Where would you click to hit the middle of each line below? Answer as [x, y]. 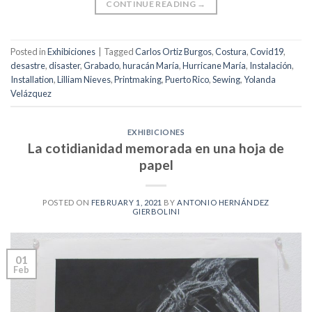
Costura [231, 52]
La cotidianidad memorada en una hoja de [156, 148]
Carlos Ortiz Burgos [173, 52]
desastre [28, 66]
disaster [64, 66]
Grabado [101, 66]
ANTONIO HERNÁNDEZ [223, 202]
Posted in [29, 52]
